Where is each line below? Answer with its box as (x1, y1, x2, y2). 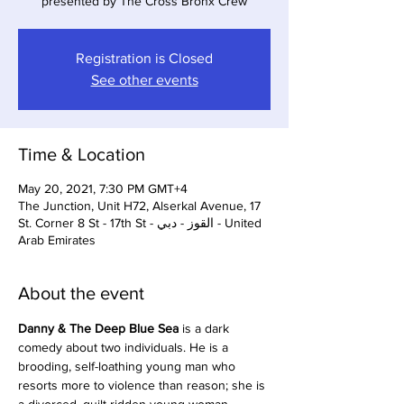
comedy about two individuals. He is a (18, 340, 232, 354)
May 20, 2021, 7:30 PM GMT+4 (18, 181, 188, 196)
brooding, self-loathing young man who (18, 359, 239, 373)
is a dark (182, 321, 233, 335)
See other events (90, 72, 198, 87)
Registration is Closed (76, 50, 213, 66)
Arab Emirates (18, 233, 96, 247)
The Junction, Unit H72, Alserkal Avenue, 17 (18, 198, 261, 213)
